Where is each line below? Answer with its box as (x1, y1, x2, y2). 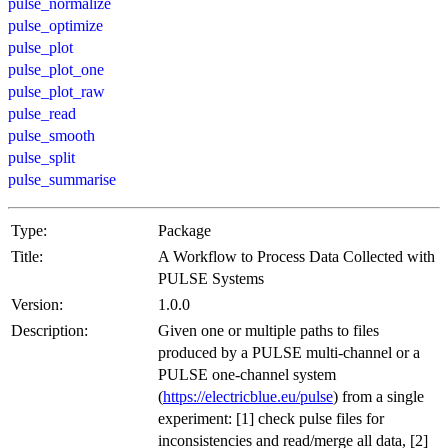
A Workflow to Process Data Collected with (158, 247, 435, 265)
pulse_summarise (8, 170, 116, 188)
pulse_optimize (8, 16, 103, 34)
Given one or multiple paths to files (158, 321, 379, 339)
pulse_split (8, 148, 75, 166)
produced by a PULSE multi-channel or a (158, 343, 420, 361)
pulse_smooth (8, 126, 95, 144)
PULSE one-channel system (158, 365, 336, 383)
